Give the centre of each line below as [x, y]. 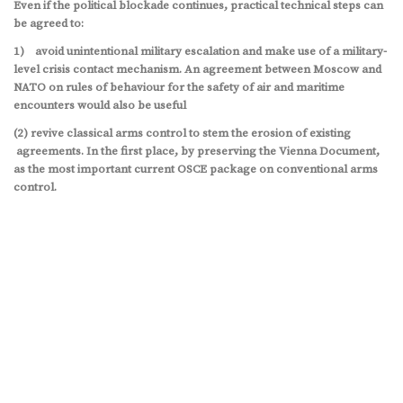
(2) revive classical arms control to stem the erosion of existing [182, 133]
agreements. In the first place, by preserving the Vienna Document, [197, 151]
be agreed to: [49, 23]
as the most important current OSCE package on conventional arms [196, 169]
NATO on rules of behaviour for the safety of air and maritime [179, 87]
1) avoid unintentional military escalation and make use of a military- [200, 51]
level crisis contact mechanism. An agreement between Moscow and [197, 69]
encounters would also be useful [100, 105]
